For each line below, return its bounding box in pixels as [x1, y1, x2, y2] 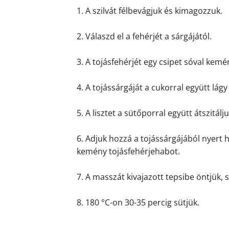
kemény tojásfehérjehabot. [77, 146, 180, 157]
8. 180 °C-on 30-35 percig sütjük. [77, 197, 199, 208]
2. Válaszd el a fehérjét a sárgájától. [77, 31, 212, 42]
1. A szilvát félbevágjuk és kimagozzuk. [77, 5, 222, 16]
